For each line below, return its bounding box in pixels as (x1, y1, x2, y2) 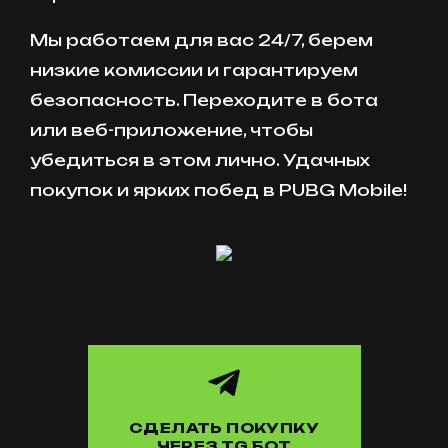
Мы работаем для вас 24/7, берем (30, 30, 373, 51)
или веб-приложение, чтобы (30, 120, 313, 141)
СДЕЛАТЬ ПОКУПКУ (129, 419, 319, 437)
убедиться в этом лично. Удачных (30, 150, 370, 171)
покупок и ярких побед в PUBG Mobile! (30, 180, 407, 201)
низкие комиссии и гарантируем (30, 60, 358, 81)
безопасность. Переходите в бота (30, 90, 378, 111)
